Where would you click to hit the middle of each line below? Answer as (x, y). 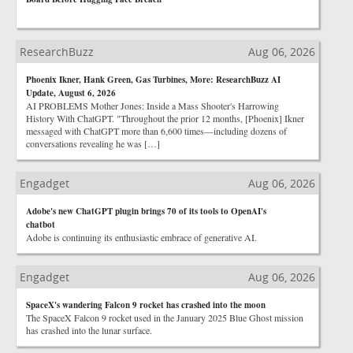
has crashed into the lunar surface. (89, 330)
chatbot (41, 225)
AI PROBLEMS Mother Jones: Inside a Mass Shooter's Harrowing (152, 106)
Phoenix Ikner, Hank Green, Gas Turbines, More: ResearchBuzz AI (153, 80)
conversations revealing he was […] (93, 143)
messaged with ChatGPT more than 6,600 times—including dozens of (156, 131)
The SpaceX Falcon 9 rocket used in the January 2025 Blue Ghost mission (165, 318)
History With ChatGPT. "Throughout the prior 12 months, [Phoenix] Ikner (165, 118)
